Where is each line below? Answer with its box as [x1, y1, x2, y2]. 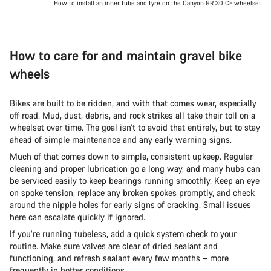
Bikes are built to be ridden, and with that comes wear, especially [10, 97, 256, 109]
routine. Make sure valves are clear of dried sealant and [10, 240, 218, 252]
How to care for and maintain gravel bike [10, 47, 242, 65]
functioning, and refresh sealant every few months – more [10, 252, 229, 264]
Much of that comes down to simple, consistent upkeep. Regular [10, 151, 253, 163]
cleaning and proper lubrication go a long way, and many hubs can [10, 163, 260, 175]
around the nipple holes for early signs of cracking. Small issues [10, 199, 251, 211]
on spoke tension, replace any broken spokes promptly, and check [10, 187, 255, 199]
